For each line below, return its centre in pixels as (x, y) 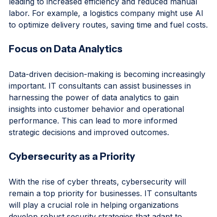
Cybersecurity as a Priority (72, 173)
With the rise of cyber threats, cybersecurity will (99, 198)
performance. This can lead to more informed (94, 137)
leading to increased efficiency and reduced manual (104, 18)
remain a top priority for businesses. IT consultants (104, 209)
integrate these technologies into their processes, (100, 6)
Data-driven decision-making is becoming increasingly (108, 90)
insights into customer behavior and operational (98, 125)
